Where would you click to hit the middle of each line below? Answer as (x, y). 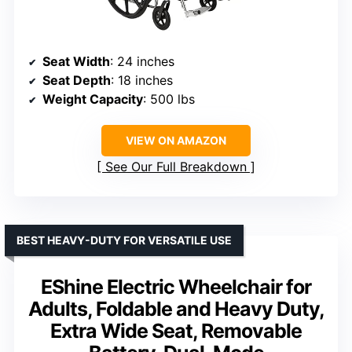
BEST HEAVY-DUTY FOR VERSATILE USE (124, 240)
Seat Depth (77, 81)
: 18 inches (142, 81)
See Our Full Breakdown (176, 167)
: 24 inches (142, 62)
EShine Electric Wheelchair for (176, 287)
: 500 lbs (169, 99)
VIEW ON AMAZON (176, 141)
